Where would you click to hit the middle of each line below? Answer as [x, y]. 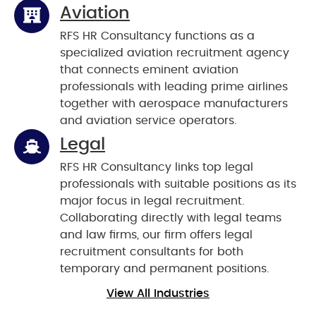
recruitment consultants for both [152, 251]
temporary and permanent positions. [165, 268]
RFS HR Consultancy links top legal [157, 167]
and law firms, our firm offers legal [156, 235]
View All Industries [158, 293]
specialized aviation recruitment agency [175, 53]
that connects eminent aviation [149, 69]
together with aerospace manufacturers [174, 103]
